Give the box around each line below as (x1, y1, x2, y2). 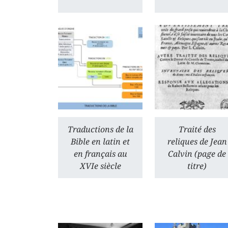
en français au (73, 148, 127, 159)
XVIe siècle (79, 160, 121, 172)
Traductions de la (67, 124, 133, 135)
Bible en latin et (71, 136, 130, 147)
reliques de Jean (167, 136, 227, 147)
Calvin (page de (168, 148, 226, 159)
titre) (187, 160, 207, 172)
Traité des (178, 124, 216, 135)
